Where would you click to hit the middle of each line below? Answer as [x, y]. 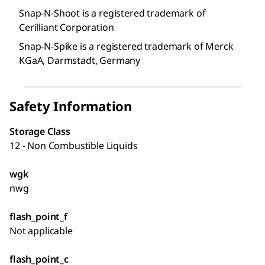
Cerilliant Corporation [67, 27]
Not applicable [41, 230]
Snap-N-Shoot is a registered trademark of [112, 13]
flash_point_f [38, 216]
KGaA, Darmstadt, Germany [80, 60]
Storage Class [40, 131]
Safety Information [71, 106]
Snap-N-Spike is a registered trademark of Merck [126, 46]
